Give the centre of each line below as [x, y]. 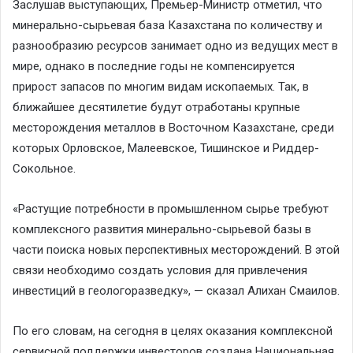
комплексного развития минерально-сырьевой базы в [162, 229]
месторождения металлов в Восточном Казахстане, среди [173, 127]
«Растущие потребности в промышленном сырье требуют [171, 208]
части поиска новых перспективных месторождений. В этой [176, 249]
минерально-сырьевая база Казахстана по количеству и [167, 25]
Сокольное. [44, 168]
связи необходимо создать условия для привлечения [160, 270]
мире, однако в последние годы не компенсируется [154, 66]
